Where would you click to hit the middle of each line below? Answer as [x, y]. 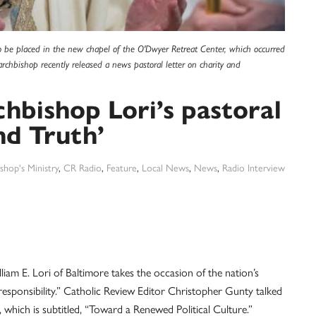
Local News [165, 168]
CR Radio [83, 168]
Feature [122, 168]
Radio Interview [254, 168]
